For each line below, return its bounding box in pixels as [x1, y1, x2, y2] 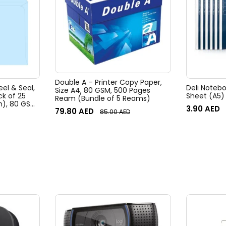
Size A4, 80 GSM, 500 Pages [55, 85, 150, 96]
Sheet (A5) [186, 91, 224, 101]
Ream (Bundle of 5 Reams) [55, 93, 150, 104]
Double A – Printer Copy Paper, [55, 77, 162, 88]
